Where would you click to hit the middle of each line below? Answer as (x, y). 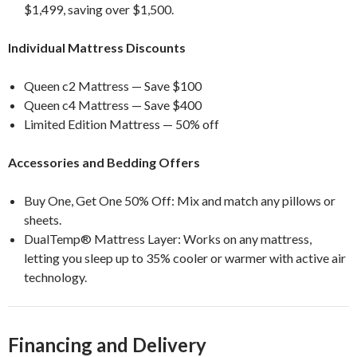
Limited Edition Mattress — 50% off (122, 124)
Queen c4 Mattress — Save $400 (113, 104)
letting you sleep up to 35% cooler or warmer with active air (185, 257)
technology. (55, 277)
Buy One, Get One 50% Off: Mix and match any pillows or (180, 200)
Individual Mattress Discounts (97, 47)
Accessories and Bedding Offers (104, 162)
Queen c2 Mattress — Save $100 (113, 85)
